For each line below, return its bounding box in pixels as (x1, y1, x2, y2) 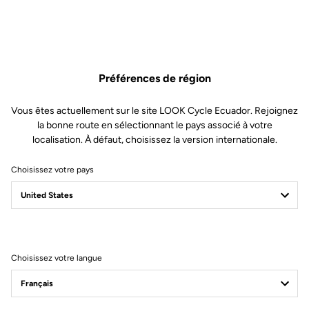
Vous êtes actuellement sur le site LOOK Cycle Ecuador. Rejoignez (11, 105, 298, 117)
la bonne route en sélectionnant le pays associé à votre (37, 119, 272, 131)
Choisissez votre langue (11, 253, 102, 263)
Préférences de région (98, 72, 211, 85)
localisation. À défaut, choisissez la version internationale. (32, 134, 277, 146)
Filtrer (30, 227, 55, 239)
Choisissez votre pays (11, 165, 94, 175)
